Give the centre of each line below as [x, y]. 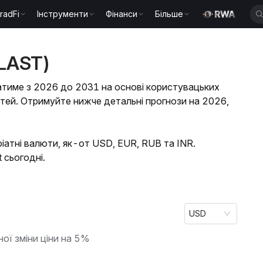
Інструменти [63, 14]
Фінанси [122, 14]
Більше [169, 14]
